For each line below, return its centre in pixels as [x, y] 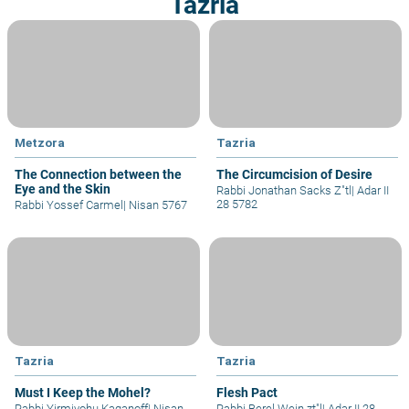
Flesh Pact [247, 392]
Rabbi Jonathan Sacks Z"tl [284, 191]
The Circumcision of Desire [294, 175]
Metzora [40, 143]
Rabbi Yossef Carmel [69, 205]
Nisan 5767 [157, 205]
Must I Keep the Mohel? [83, 392]
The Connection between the [98, 175]
